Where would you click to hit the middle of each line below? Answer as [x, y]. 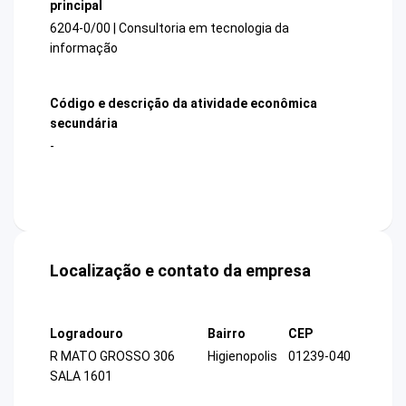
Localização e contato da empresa [180, 271]
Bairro [227, 334]
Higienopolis [242, 357]
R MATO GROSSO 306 [112, 357]
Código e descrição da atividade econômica [184, 103]
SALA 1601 [81, 377]
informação [84, 48]
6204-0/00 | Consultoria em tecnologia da [169, 28]
